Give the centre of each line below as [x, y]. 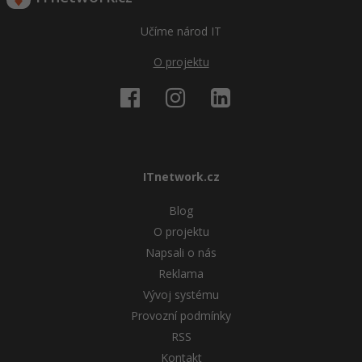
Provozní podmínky [181, 315]
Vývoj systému [181, 294]
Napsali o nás [181, 252]
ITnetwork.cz [181, 177]
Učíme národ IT [181, 32]
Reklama [181, 273]
